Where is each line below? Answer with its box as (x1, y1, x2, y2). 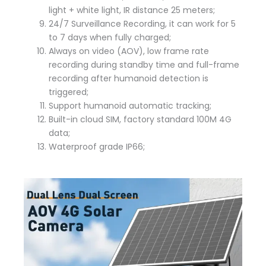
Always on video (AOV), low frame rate (49, 45, 209, 57)
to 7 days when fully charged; (49, 31, 171, 43)
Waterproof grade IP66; (49, 140, 145, 153)
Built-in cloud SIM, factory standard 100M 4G (49, 113, 232, 125)
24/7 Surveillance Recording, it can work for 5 (49, 17, 236, 30)
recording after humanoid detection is (49, 72, 208, 84)
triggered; (49, 85, 88, 98)
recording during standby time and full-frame (49, 58, 239, 71)
